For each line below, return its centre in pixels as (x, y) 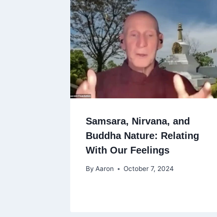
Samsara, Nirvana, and (138, 121)
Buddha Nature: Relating (142, 135)
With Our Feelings (128, 150)
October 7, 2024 (149, 169)
